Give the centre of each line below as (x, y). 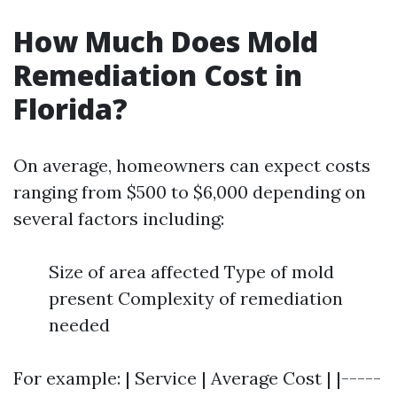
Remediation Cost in (158, 75)
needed (79, 325)
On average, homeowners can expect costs (192, 165)
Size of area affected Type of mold (191, 272)
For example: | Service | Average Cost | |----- (197, 378)
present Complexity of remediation (196, 298)
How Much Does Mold (166, 41)
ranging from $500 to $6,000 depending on (190, 192)
